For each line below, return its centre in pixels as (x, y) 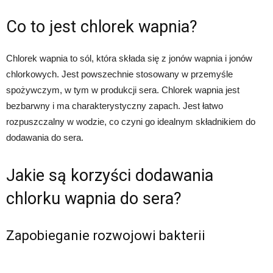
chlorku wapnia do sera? (94, 199)
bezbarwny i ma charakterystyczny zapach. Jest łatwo (115, 106)
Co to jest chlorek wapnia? (102, 27)
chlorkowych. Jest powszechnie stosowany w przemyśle (119, 74)
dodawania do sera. (45, 138)
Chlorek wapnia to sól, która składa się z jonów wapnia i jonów (129, 58)
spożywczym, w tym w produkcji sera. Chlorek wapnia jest (123, 90)
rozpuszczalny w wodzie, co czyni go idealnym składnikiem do (131, 122)
